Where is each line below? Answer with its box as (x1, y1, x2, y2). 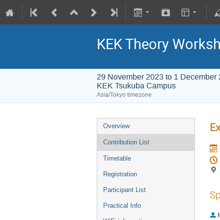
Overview (103, 122, 130, 130)
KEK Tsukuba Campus (97, 81, 176, 91)
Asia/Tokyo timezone (97, 91, 152, 99)
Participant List (103, 186, 146, 193)
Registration (103, 170, 137, 178)
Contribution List (103, 138, 149, 146)
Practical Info (103, 202, 141, 209)
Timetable (103, 155, 131, 162)
